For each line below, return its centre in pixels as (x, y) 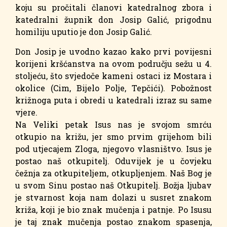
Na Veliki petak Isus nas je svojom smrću (113, 124)
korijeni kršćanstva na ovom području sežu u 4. (113, 63)
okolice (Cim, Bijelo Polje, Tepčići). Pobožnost (113, 88)
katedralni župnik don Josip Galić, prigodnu (113, 20)
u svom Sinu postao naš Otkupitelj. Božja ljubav (113, 185)
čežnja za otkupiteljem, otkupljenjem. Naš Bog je (113, 173)
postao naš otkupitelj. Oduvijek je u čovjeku (113, 161)
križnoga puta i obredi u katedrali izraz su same (113, 100)
